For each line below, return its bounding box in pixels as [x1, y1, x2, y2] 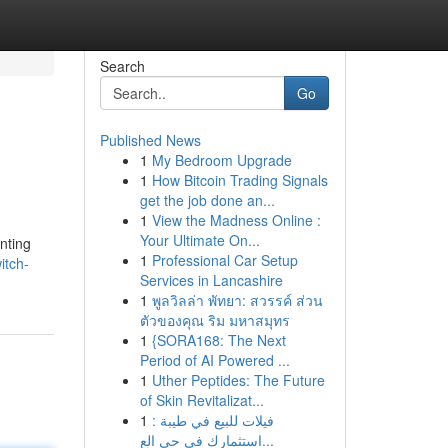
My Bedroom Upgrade [151, 150, 292, 170]
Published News [99, 130, 201, 150]
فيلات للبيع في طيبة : [151, 410, 274, 430]
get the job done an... [139, 190, 275, 210]
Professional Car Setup [151, 250, 298, 270]
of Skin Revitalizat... [139, 390, 264, 410]
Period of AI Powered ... [139, 350, 290, 370]
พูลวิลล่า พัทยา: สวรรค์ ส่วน [151, 290, 323, 310]
